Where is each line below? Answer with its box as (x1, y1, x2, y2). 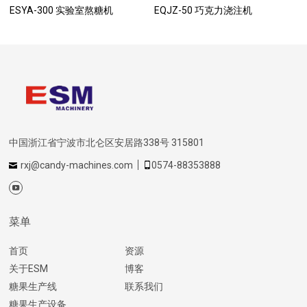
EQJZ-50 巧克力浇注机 (154, 5, 253, 16)
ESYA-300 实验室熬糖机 (9, 5, 113, 16)
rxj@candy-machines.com (21, 160, 134, 171)
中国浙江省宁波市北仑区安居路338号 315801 (9, 137, 205, 149)
